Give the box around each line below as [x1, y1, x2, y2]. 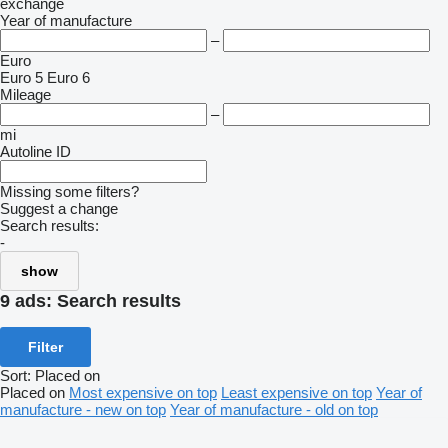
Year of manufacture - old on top [170, 400, 378, 418]
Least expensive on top [221, 383, 372, 401]
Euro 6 [47, 69, 90, 86]
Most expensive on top [69, 383, 217, 401]
